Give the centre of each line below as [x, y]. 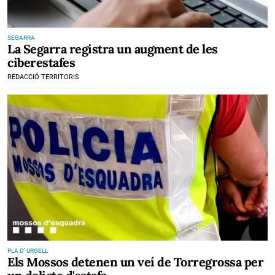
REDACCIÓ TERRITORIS [43, 77]
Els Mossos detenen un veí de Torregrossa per [135, 262]
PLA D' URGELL [28, 251]
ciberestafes [41, 62]
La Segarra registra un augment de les [113, 48]
